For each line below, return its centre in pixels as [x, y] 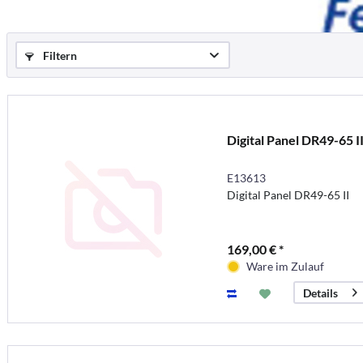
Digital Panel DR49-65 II [288, 194]
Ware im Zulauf [285, 266]
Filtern [59, 56]
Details [320, 293]
